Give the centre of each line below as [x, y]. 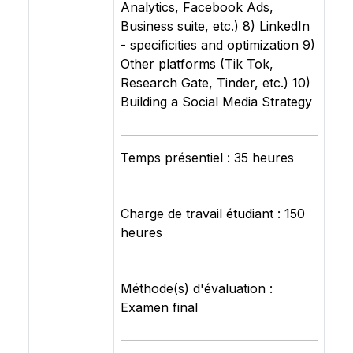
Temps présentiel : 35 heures [207, 158]
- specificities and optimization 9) [218, 45]
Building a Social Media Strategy [216, 102]
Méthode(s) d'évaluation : [197, 288]
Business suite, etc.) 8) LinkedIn [215, 26]
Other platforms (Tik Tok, [197, 64]
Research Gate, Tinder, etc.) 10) [216, 83]
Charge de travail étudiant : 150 [213, 214]
